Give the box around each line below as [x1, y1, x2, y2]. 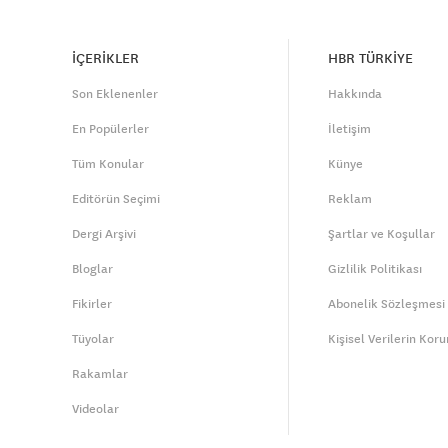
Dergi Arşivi [72, 226, 136, 243]
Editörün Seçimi [72, 191, 160, 208]
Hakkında [328, 86, 382, 103]
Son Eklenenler [72, 86, 158, 103]
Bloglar [72, 261, 113, 278]
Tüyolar [72, 331, 114, 348]
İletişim [328, 121, 371, 138]
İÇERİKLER [72, 49, 139, 68]
